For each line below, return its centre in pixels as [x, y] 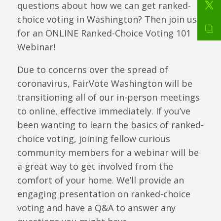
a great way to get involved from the [95, 166]
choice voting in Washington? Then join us [107, 19]
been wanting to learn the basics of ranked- [110, 125]
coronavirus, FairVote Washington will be [105, 83]
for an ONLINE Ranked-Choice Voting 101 [104, 33]
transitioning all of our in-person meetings [109, 97]
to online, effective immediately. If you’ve [104, 111]
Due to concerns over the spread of [93, 69]
